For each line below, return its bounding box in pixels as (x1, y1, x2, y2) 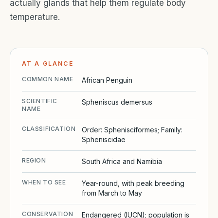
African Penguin (82, 75, 133, 84)
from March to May (82, 188, 143, 197)
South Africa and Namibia (82, 157, 163, 165)
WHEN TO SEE (22, 178, 66, 186)
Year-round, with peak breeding (82, 179, 185, 187)
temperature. (10, 12, 60, 22)
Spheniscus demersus (82, 97, 153, 106)
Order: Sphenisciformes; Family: (82, 125, 183, 134)
